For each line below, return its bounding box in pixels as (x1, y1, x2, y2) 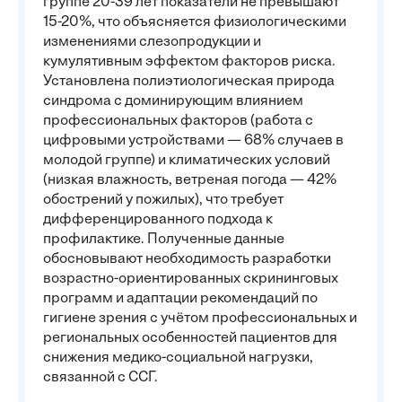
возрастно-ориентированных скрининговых (43, 272, 338, 286)
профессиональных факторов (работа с (43, 114, 313, 128)
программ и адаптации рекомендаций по (43, 292, 318, 306)
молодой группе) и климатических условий (43, 153, 330, 168)
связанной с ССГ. (43, 371, 158, 385)
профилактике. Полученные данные (43, 232, 284, 247)
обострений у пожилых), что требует (43, 193, 284, 207)
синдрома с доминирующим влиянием (43, 94, 303, 109)
